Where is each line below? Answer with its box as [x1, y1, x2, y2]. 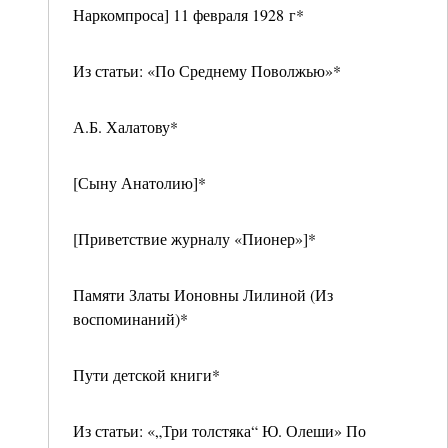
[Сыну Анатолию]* [73, 172, 206, 193]
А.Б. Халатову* [73, 116, 178, 137]
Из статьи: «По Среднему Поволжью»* [73, 60, 341, 81]
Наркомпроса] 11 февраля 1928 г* [73, 4, 304, 25]
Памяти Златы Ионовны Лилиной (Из [73, 284, 333, 305]
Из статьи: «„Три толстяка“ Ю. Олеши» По [73, 420, 366, 441]
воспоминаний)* [73, 308, 188, 329]
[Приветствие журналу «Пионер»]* [73, 228, 316, 249]
